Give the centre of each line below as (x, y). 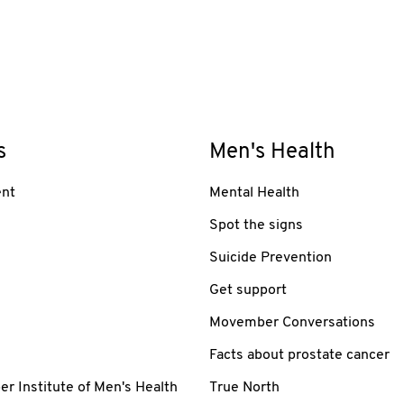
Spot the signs (256, 225)
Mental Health (254, 193)
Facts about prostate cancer (299, 355)
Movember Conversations (292, 322)
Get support (248, 290)
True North (244, 387)
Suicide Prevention (271, 257)
